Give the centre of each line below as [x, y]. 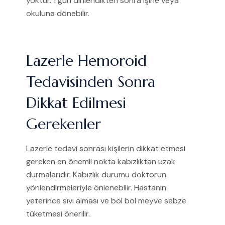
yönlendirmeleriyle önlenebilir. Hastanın [96, 188]
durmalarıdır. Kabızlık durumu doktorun [96, 175]
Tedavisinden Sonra [91, 82]
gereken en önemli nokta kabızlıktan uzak [101, 162]
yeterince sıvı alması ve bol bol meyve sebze [106, 201]
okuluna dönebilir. [58, 14]
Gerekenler [64, 124]
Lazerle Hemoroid [86, 61]
